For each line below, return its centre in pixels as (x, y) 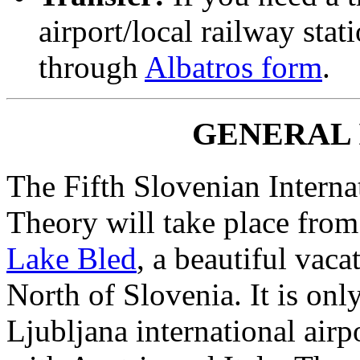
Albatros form (233, 67)
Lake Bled (72, 258)
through (92, 67)
